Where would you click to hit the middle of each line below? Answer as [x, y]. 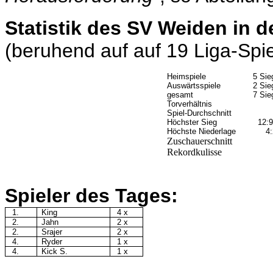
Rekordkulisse [194, 152]
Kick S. [55, 252]
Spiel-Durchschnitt [199, 113]
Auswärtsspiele [194, 86]
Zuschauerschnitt [200, 141]
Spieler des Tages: [91, 196]
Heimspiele [186, 77]
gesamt [180, 95]
